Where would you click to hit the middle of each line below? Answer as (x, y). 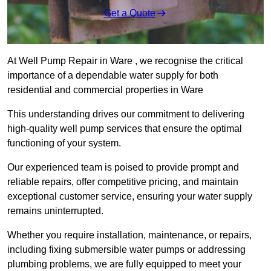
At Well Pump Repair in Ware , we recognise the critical (125, 61)
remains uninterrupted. (55, 211)
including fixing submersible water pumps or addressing (126, 250)
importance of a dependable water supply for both (113, 76)
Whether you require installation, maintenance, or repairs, (129, 235)
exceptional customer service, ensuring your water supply (130, 197)
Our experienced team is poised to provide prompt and (123, 168)
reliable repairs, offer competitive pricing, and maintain (123, 182)
